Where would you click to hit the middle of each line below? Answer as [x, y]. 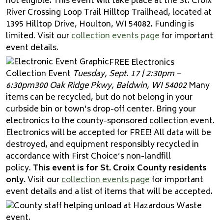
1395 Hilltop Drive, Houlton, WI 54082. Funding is [100, 25]
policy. [19, 169]
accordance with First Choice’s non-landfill [88, 157]
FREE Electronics [141, 63]
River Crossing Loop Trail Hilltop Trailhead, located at [109, 13]
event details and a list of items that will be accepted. [109, 192]
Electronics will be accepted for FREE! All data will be [108, 133]
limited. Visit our [38, 37]
